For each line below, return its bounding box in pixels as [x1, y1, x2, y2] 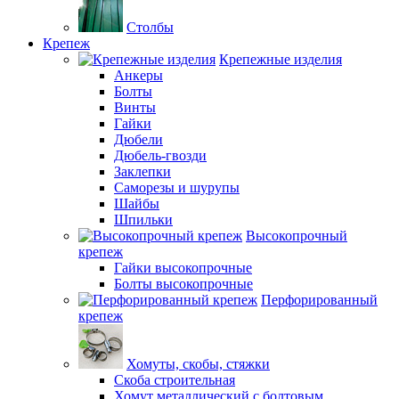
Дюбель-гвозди [114, 148, 207, 163]
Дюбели [114, 132, 163, 147]
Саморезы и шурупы [114, 180, 240, 195]
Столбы [126, 20, 174, 35]
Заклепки [114, 164, 171, 179]
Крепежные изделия [219, 52, 342, 67]
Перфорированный [261, 292, 378, 307]
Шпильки [114, 212, 173, 227]
